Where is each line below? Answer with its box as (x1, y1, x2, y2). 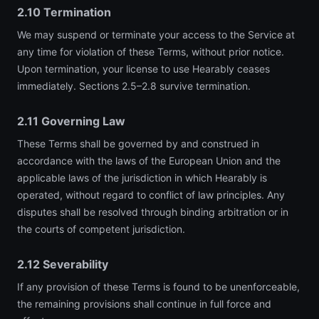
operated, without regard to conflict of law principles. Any (17, 189, 285, 201)
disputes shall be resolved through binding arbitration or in (17, 206, 288, 218)
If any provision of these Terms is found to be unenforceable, (17, 281, 300, 293)
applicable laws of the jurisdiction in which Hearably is (17, 172, 267, 184)
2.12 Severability (17, 257, 108, 271)
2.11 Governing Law (17, 114, 125, 128)
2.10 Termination (17, 5, 111, 19)
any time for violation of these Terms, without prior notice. (17, 46, 284, 58)
